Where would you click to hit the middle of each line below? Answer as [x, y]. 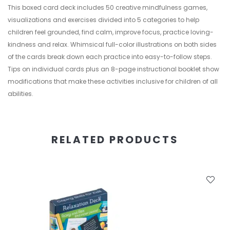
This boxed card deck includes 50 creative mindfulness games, [108, 7]
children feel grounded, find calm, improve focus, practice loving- [111, 32]
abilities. [21, 94]
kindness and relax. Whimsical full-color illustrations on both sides [112, 44]
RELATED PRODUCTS [115, 140]
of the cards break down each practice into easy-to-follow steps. [110, 57]
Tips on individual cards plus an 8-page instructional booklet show [113, 69]
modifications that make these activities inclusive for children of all [113, 81]
